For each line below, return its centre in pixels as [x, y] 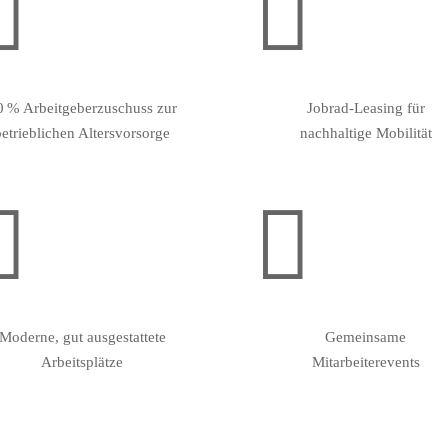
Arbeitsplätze [82, 361]
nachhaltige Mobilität [365, 132]
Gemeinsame [366, 336]
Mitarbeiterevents [365, 361]
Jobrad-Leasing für [365, 107]
